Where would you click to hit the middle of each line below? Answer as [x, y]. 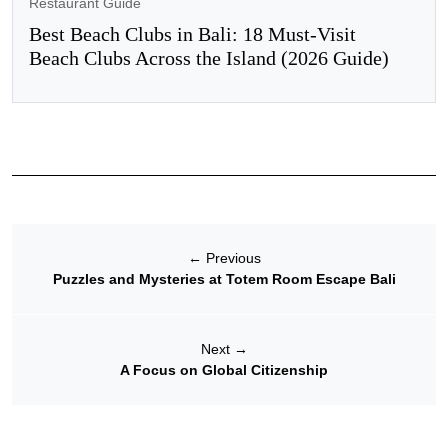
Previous [231, 258]
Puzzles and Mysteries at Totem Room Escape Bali [224, 279]
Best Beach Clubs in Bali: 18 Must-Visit [192, 34]
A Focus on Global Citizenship [224, 370]
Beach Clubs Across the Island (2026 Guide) [209, 58]
